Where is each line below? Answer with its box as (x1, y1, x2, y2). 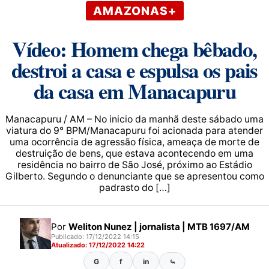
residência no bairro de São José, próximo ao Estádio (17, 159, 252, 171)
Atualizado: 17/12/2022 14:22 (50, 240, 145, 249)
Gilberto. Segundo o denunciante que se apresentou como (5, 171, 264, 182)
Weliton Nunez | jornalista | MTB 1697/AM (68, 220, 250, 232)
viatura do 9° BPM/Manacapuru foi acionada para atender (6, 125, 263, 136)
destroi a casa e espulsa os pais (11, 55, 258, 85)
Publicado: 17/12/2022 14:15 (50, 232, 139, 241)
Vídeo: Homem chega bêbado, (12, 34, 257, 64)
